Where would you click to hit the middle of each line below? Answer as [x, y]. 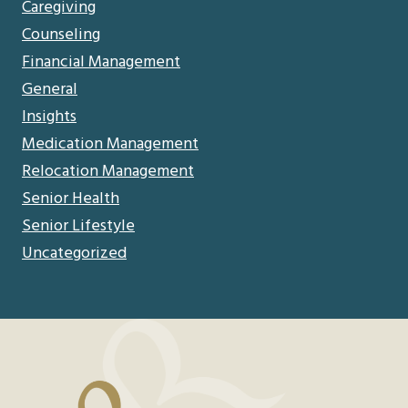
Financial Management [101, 63]
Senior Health [71, 199]
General [50, 90]
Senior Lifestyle [78, 227]
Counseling [61, 36]
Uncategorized [74, 254]
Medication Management [110, 145]
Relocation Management [108, 172]
